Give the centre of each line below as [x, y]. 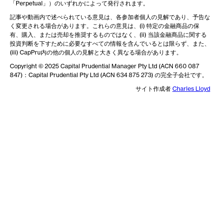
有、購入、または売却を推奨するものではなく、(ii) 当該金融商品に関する [108, 35]
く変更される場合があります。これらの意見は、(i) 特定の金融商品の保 [105, 26]
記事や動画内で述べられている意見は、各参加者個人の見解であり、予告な [110, 17]
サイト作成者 [154, 89]
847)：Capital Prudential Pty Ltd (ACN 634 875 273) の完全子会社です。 [109, 75]
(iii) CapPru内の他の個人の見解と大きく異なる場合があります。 [96, 53]
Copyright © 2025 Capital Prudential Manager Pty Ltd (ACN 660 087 [105, 66]
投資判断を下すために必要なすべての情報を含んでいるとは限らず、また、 [110, 44]
